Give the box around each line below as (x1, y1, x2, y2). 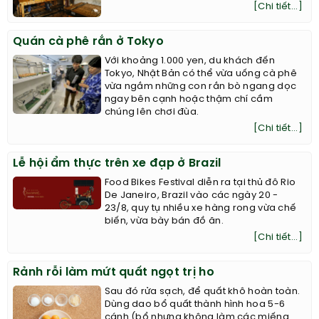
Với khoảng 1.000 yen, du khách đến (104, 56, 275, 66)
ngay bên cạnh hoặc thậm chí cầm (104, 95, 273, 105)
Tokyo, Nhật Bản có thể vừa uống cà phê (104, 69, 298, 79)
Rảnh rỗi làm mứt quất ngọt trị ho (13, 266, 214, 279)
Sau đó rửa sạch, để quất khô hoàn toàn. (104, 287, 300, 297)
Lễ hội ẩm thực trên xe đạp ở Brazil (13, 157, 221, 170)
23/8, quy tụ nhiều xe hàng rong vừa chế (104, 204, 297, 214)
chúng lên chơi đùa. (104, 108, 202, 117)
